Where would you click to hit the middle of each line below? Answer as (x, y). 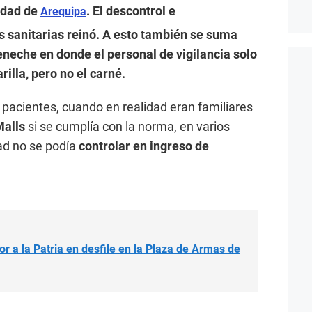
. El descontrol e (131, 10)
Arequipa (63, 11)
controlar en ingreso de (144, 146)
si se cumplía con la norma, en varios (127, 126)
